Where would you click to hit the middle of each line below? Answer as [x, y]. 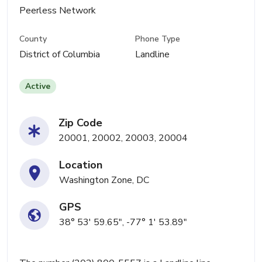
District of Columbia [60, 55]
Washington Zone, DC [104, 180]
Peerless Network [58, 11]
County [33, 39]
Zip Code [80, 123]
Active [38, 87]
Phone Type [158, 39]
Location [81, 165]
